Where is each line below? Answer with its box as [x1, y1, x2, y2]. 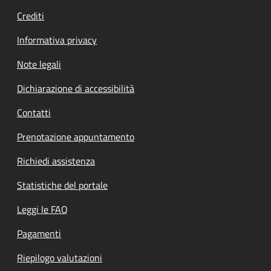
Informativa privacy [17, 32, 97, 47]
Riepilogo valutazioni [17, 250, 102, 265]
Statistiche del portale [17, 177, 108, 192]
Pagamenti [17, 226, 61, 241]
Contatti [17, 105, 51, 120]
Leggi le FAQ [17, 201, 68, 217]
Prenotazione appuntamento [17, 129, 134, 144]
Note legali [17, 56, 61, 71]
